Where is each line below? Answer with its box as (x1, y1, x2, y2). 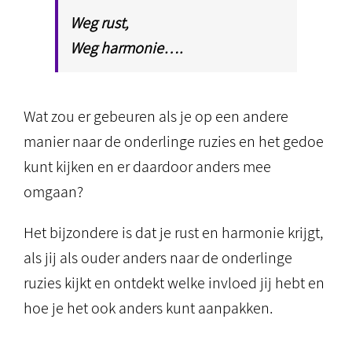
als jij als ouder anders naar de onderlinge (24, 247, 292, 268)
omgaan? (24, 181, 83, 202)
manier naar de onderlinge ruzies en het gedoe (24, 131, 324, 152)
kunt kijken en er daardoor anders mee (24, 156, 271, 177)
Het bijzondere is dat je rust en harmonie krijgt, (24, 222, 324, 243)
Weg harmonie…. (70, 38, 183, 58)
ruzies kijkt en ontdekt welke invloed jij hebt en (24, 273, 324, 293)
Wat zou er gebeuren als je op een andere (24, 106, 288, 126)
